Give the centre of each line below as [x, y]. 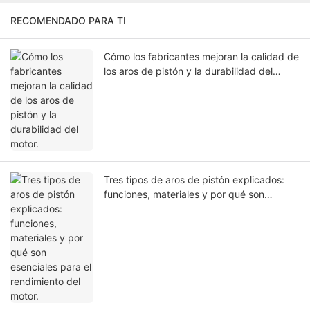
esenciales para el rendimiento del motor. [196, 209]
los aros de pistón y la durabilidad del [188, 71]
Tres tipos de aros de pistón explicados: [194, 180]
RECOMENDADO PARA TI [68, 21]
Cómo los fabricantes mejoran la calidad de [201, 57]
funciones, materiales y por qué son [184, 194]
